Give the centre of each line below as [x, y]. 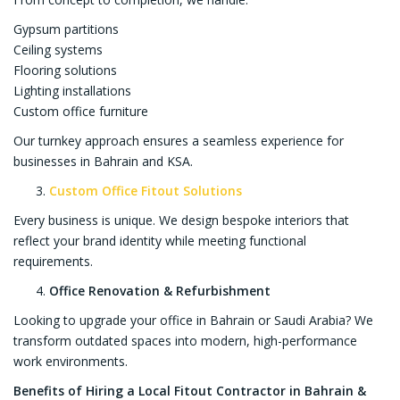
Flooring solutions [65, 71]
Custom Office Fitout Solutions [146, 191]
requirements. [53, 262]
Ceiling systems [58, 50]
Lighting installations [72, 91]
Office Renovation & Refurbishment [160, 291]
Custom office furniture [81, 112]
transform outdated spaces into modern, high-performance [185, 341]
